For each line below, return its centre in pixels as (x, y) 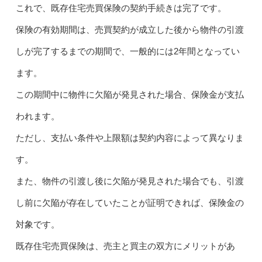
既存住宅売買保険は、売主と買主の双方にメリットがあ (125, 246)
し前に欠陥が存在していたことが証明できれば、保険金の (130, 202)
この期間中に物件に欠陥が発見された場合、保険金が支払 (130, 94)
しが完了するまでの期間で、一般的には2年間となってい (127, 51)
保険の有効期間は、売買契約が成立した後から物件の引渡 (130, 29)
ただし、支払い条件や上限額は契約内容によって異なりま (130, 137)
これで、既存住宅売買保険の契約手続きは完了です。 (121, 8)
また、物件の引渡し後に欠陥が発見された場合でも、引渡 (130, 181)
